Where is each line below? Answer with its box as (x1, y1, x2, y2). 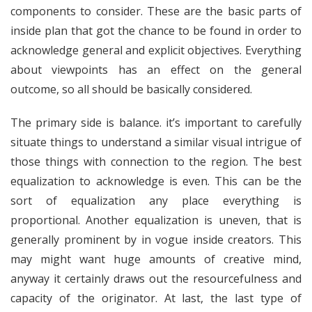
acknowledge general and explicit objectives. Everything (10, 42, 302, 58)
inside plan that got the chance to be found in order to (10, 23, 302, 39)
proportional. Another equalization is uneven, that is (10, 212, 302, 228)
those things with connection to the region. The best (10, 154, 302, 170)
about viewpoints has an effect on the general (10, 62, 302, 78)
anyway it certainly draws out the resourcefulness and (10, 271, 302, 287)
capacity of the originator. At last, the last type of (10, 290, 302, 306)
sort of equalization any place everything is (10, 193, 302, 209)
